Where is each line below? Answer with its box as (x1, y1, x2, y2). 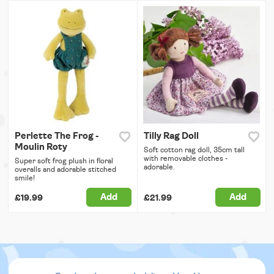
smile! (15, 174, 35, 182)
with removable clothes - (143, 154, 228, 162)
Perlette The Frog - (15, 131, 98, 141)
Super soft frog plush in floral (15, 157, 113, 165)
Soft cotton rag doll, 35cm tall (143, 146, 245, 154)
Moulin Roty (15, 142, 67, 152)
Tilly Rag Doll (143, 131, 199, 141)
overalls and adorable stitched (15, 165, 116, 173)
